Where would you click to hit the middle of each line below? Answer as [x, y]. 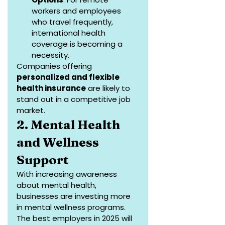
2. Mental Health [70, 125]
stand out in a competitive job [75, 99]
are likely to [109, 88]
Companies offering [55, 66]
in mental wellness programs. [72, 207]
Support [43, 160]
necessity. [50, 55]
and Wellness [59, 142]
